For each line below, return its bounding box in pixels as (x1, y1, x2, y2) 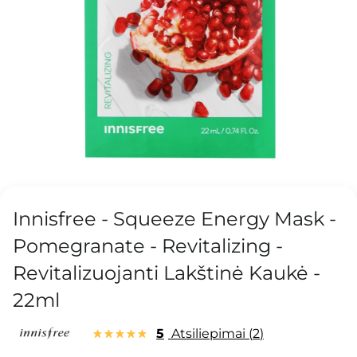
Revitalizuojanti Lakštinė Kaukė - (13, 261, 320, 285)
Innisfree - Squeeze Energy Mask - (13, 207, 336, 231)
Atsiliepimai (168, 326, 249, 342)
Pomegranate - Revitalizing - (13, 234, 283, 258)
